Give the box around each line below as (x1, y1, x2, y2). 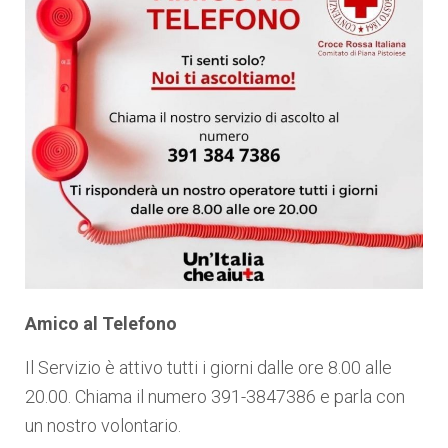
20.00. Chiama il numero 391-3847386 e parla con (25, 386, 405, 408)
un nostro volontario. (25, 415, 181, 437)
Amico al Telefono (25, 313, 177, 335)
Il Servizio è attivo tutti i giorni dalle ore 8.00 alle (25, 357, 392, 379)
